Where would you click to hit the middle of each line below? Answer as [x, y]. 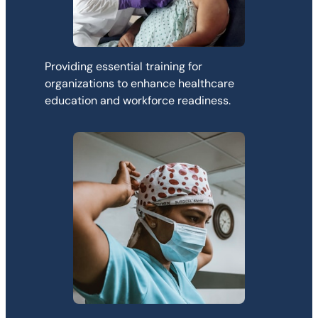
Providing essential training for [124, 67]
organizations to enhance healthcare [140, 84]
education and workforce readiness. [138, 101]
